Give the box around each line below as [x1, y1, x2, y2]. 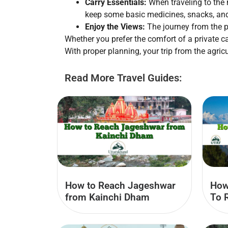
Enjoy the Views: [85, 22, 145, 32]
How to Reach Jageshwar [65, 179, 176, 191]
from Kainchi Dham [65, 191, 150, 203]
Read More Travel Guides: [65, 72, 182, 84]
